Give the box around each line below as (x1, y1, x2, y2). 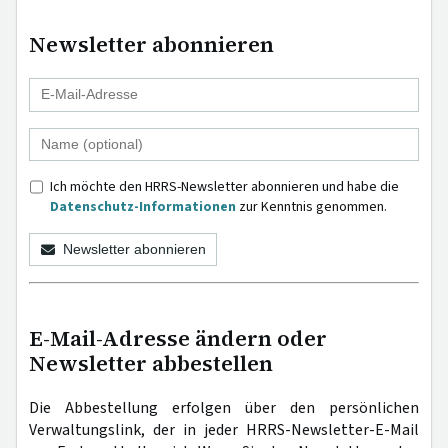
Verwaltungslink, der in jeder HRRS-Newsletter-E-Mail (29, 418, 419, 441)
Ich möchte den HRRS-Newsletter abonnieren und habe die (50, 176, 399, 197)
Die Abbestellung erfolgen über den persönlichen (29, 396, 419, 419)
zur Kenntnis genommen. (236, 196, 387, 217)
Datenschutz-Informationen (50, 196, 236, 217)
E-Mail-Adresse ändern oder (29, 323, 327, 353)
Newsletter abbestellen (29, 348, 273, 378)
